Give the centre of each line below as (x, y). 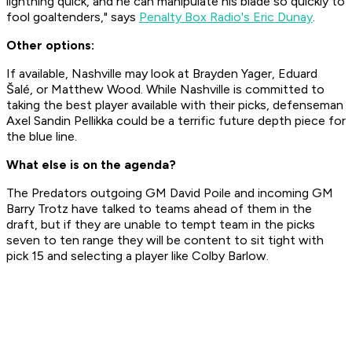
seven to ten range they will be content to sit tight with (165, 240)
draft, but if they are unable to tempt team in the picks (161, 225)
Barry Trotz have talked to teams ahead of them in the (159, 209)
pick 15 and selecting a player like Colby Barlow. (139, 256)
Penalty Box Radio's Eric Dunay (226, 17)
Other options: (50, 46)
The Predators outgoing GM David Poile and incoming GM (170, 193)
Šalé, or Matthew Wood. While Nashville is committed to (165, 90)
